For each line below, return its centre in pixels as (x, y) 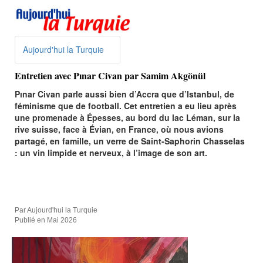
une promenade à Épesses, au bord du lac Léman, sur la (127, 117)
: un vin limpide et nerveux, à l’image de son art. (112, 152)
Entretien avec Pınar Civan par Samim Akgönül (110, 75)
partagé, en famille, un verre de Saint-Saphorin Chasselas (130, 141)
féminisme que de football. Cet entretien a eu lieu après (126, 105)
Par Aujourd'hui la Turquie (56, 210)
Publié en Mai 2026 (46, 220)
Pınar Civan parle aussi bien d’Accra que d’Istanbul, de (124, 94)
